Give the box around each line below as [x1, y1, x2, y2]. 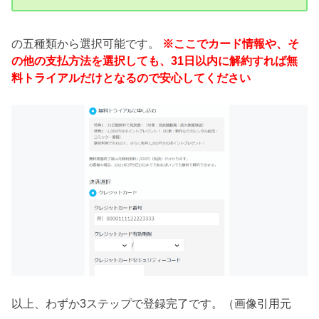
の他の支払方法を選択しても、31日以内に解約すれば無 [11, 53, 298, 67]
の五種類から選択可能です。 [11, 36, 163, 50]
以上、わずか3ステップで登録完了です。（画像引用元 [11, 297, 303, 310]
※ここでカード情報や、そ [162, 36, 300, 50]
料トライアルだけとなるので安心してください [11, 70, 251, 84]
